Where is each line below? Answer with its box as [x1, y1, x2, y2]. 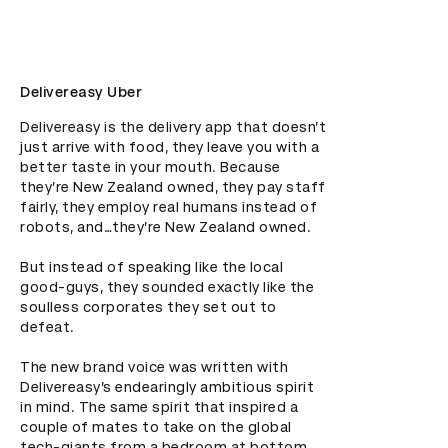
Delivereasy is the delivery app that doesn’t [20, 119, 326, 135]
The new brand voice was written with [20, 359, 288, 375]
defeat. [20, 319, 75, 335]
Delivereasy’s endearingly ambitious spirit [20, 379, 314, 395]
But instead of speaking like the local [20, 259, 283, 275]
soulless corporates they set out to [20, 299, 277, 315]
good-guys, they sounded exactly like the [20, 279, 314, 295]
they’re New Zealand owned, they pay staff [20, 179, 326, 195]
